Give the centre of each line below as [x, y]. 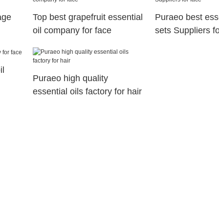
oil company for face [72, 30]
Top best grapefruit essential [88, 17]
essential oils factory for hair [87, 91]
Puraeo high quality [70, 78]
